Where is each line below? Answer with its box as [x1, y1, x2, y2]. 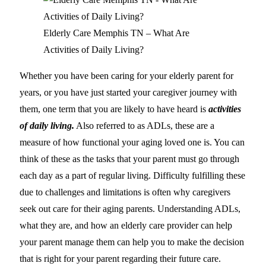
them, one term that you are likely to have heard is [20, 103, 208, 114]
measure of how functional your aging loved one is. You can [20, 137, 245, 147]
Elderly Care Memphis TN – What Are [43, 27, 189, 38]
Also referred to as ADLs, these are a [74, 120, 214, 131]
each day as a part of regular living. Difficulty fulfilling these [20, 170, 245, 180]
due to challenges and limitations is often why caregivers [20, 186, 230, 197]
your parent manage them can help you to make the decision [20, 236, 244, 247]
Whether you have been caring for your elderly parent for [20, 70, 233, 81]
